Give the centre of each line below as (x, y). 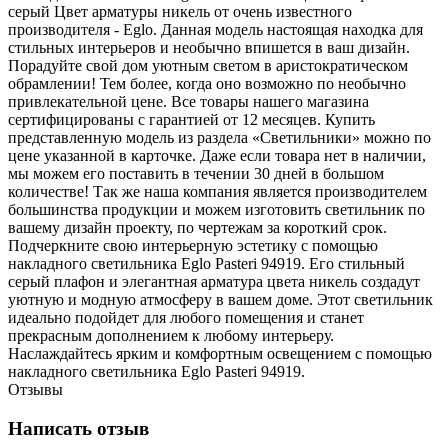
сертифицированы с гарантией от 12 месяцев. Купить (191, 119)
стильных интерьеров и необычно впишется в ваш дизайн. (209, 47)
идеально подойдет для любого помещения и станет (186, 317)
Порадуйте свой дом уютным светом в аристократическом (208, 65)
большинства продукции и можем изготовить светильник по (216, 209)
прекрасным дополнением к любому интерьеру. (171, 335)
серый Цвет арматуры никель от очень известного (180, 11)
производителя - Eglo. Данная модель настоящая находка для (215, 29)
